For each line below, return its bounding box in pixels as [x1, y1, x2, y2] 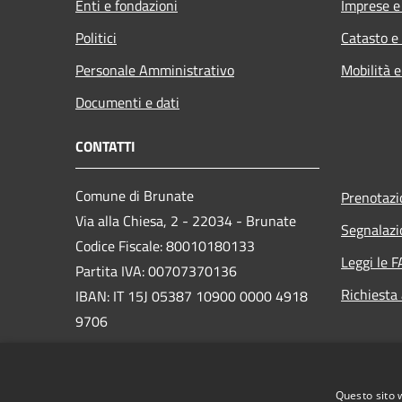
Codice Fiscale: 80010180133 [75, 235, 255, 258]
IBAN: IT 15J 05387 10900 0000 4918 [75, 285, 308, 308]
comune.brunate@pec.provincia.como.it [75, 375, 325, 398]
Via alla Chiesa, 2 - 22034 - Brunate [75, 210, 296, 232]
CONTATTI [75, 135, 135, 158]
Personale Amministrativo [75, 59, 234, 82]
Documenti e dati [75, 92, 179, 114]
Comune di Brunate [75, 185, 194, 207]
